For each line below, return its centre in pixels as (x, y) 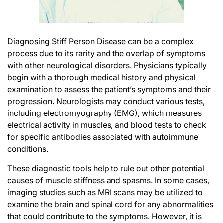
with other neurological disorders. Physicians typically (107, 65)
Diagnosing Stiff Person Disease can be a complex (101, 41)
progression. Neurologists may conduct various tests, (106, 101)
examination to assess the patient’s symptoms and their (109, 89)
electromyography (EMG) (91, 113)
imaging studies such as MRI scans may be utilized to (105, 192)
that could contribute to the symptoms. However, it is (105, 216)
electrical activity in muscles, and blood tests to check (107, 125)
